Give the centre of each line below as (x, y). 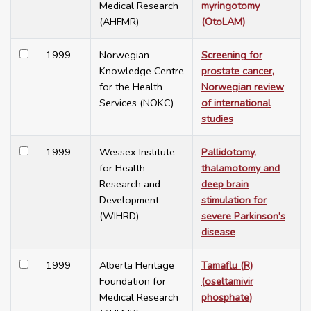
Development (129, 200)
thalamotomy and (241, 168)
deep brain (225, 184)
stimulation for (234, 200)
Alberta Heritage (137, 266)
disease (218, 232)
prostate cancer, (238, 71)
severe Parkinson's (243, 216)
